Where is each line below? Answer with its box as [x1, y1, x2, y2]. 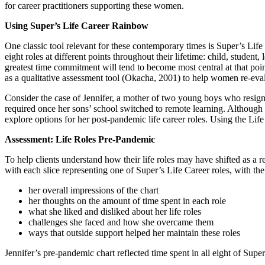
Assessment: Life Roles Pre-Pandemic [5, 134, 155, 144]
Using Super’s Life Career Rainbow [5, 20, 148, 31]
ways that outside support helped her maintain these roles [28, 227, 240, 238]
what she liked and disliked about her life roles [28, 206, 201, 216]
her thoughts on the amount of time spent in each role [28, 195, 226, 206]
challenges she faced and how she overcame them [28, 216, 214, 227]
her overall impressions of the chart [28, 185, 159, 195]
